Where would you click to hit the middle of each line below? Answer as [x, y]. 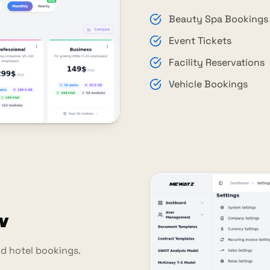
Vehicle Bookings [208, 84]
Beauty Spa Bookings [218, 19]
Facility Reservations [217, 63]
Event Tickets [200, 41]
